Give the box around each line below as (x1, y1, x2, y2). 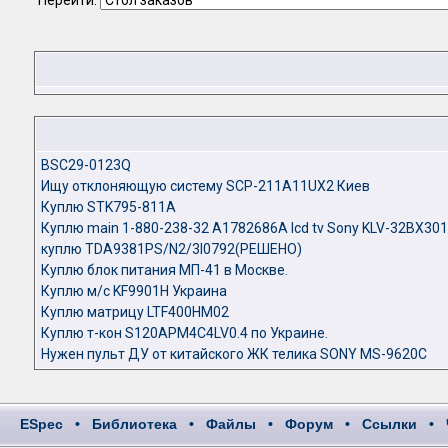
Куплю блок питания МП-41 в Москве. (41, 262, 288, 278)
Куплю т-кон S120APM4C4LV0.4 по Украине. (41, 325, 328, 341)
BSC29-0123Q (41, 157, 131, 173)
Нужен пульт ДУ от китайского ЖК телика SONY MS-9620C (41, 346, 427, 362)
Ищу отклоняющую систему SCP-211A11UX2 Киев (41, 178, 370, 194)
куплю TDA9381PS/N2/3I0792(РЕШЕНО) (41, 241, 302, 257)
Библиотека (92, 416, 177, 432)
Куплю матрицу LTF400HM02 (41, 304, 229, 320)
